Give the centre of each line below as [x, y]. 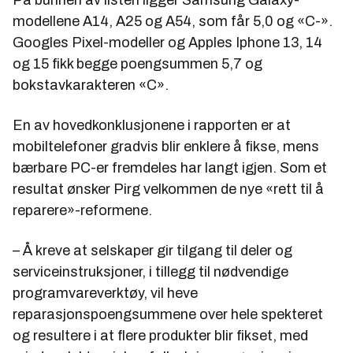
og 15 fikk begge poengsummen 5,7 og [137, 64]
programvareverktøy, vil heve [105, 294]
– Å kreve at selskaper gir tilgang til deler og [152, 251]
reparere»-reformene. [82, 211]
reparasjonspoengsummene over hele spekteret [168, 315]
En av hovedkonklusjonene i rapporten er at [152, 126]
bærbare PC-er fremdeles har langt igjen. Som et [170, 168]
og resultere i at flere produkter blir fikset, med [160, 336]
